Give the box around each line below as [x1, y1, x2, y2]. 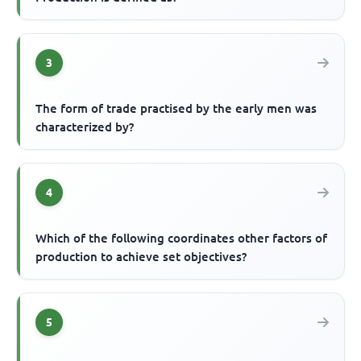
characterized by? [35, 120, 135, 135]
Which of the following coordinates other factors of [35, 231, 328, 246]
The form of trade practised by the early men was [35, 102, 317, 116]
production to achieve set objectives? [35, 250, 247, 264]
